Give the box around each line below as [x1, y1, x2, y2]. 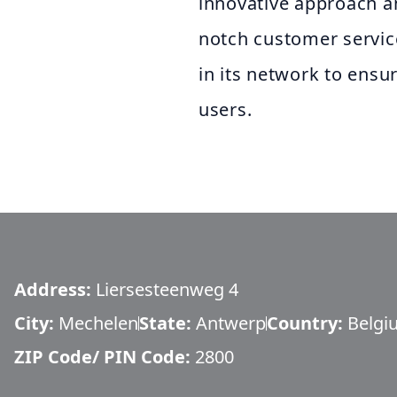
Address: [14, 277, 96, 301]
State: [139, 311, 196, 335]
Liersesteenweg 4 [96, 277, 238, 301]
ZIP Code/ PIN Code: [14, 345, 195, 369]
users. [198, 97, 253, 121]
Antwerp [196, 311, 266, 335]
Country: [267, 311, 347, 335]
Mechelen [58, 311, 138, 335]
